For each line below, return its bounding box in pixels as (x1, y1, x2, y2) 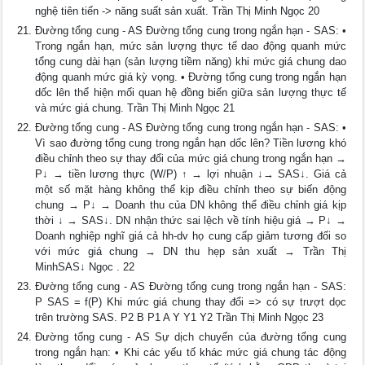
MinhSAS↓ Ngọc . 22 (35, 261, 135, 273)
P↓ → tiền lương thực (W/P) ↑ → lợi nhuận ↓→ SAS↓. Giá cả (35, 168, 346, 180)
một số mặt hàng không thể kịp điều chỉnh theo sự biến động (35, 183, 346, 196)
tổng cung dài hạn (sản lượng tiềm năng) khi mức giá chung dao (35, 55, 346, 68)
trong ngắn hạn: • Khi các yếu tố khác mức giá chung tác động (35, 346, 346, 358)
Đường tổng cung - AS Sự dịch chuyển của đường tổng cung (35, 331, 346, 343)
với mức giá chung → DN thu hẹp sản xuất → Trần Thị (35, 245, 346, 257)
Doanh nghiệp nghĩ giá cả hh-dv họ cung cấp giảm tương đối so (35, 230, 346, 242)
